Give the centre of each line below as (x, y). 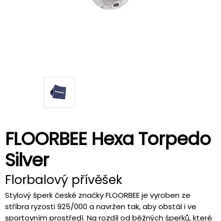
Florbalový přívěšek (64, 180)
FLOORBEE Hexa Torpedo (108, 139)
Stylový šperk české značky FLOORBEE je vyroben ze (98, 195)
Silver (27, 160)
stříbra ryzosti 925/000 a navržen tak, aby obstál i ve (101, 206)
